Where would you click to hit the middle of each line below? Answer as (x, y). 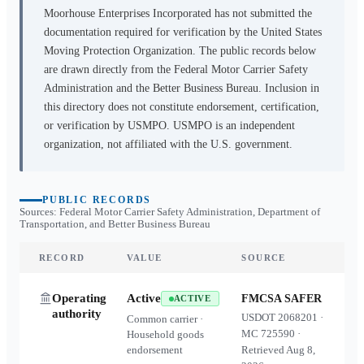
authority (77, 314)
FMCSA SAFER (282, 299)
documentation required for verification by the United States (183, 32)
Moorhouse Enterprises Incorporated (128, 13)
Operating (79, 298)
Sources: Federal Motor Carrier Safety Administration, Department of (170, 212)
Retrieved (264, 350)
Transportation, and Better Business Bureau (115, 224)
